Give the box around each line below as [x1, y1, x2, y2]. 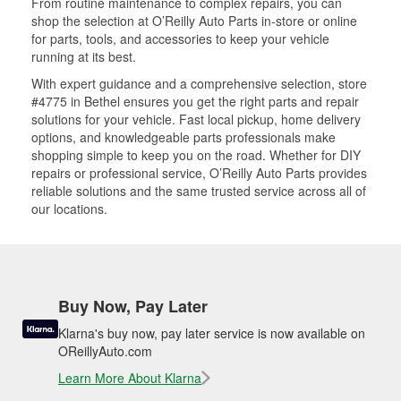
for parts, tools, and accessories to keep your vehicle [31, 30, 329, 47]
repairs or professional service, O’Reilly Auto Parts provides [31, 164, 367, 182]
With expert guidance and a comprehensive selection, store [31, 74, 367, 92]
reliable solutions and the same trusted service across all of [31, 182, 366, 200]
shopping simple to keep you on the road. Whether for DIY [31, 146, 361, 164]
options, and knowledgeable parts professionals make [31, 128, 336, 146]
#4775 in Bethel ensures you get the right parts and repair [31, 92, 359, 110]
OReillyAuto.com [58, 342, 152, 360]
